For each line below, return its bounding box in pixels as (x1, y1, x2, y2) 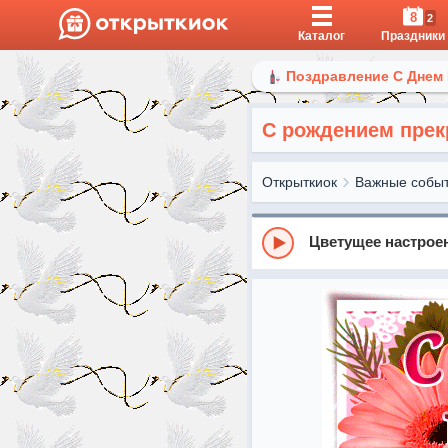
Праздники (381, 29, 445, 43)
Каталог (298, 29, 345, 43)
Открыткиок (262, 174, 337, 190)
